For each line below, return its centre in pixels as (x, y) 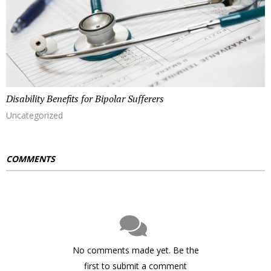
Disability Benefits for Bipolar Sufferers (85, 99)
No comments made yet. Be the (135, 250)
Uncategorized (34, 116)
